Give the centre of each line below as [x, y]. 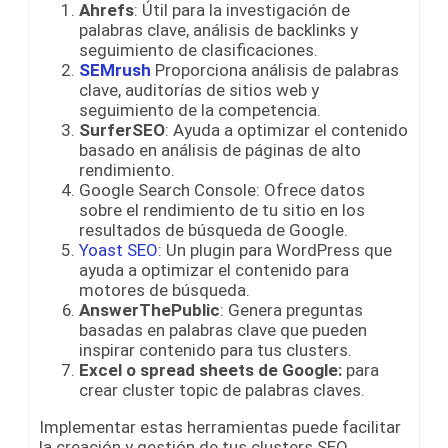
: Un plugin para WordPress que [275, 250]
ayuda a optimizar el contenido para [214, 270]
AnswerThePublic [149, 310]
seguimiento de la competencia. [200, 110]
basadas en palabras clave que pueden [223, 330]
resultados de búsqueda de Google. [213, 230]
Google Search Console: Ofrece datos [222, 190]
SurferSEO [122, 130]
